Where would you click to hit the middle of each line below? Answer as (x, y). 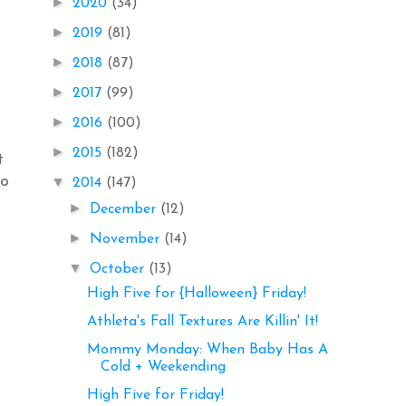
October (120, 269)
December (126, 209)
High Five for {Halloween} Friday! (196, 293)
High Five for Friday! (155, 395)
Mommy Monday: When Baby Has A (207, 349)
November (127, 239)
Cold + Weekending (163, 367)
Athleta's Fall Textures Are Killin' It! (202, 321)
